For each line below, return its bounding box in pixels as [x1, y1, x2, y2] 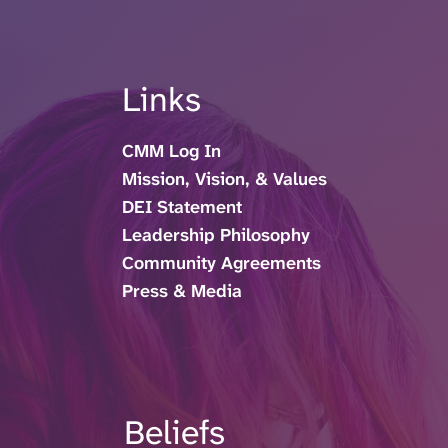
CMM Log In [121, 139, 221, 164]
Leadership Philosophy [121, 223, 310, 248]
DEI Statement [121, 195, 242, 220]
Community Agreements [121, 251, 321, 276]
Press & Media [121, 279, 242, 304]
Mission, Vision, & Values [121, 167, 327, 192]
